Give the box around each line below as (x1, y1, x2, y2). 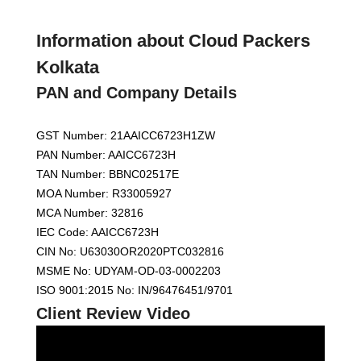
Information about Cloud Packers (36, 31, 310, 51)
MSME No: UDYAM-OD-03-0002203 (36, 264, 221, 277)
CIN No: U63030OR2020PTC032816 (36, 245, 224, 258)
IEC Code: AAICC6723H (36, 226, 159, 239)
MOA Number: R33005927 (36, 187, 172, 200)
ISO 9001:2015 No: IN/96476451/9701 (36, 284, 233, 297)
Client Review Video (36, 305, 190, 322)
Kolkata (36, 57, 99, 77)
